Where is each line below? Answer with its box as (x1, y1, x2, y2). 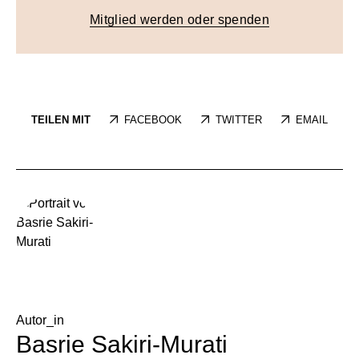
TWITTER (216, 114, 263, 127)
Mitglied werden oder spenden (89, 13, 269, 27)
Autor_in (16, 313, 64, 328)
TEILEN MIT (30, 114, 91, 127)
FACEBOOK (123, 114, 182, 127)
